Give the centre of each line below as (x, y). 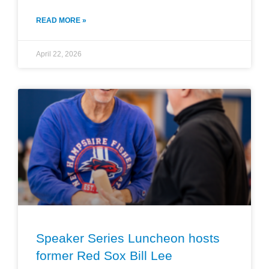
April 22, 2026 (59, 54)
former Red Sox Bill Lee (104, 255)
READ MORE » (61, 20)
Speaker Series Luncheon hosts (128, 238)
